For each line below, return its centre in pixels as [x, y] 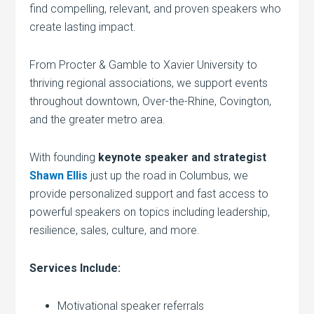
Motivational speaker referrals [131, 306]
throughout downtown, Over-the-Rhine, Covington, [151, 101]
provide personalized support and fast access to [149, 194]
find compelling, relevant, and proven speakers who [156, 9]
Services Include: [75, 268]
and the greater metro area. [98, 120]
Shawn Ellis [59, 176]
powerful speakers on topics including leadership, [150, 212]
